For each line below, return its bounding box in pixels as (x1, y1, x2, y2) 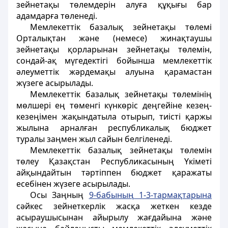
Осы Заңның (30, 189, 89, 201)
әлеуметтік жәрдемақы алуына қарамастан (16, 66, 212, 77)
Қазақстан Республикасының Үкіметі (49, 156, 212, 167)
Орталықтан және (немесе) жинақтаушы (16, 33, 212, 44)
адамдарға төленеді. (16, 10, 97, 21)
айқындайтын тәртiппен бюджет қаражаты (16, 167, 212, 178)
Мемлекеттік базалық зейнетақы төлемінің (30, 89, 212, 100)
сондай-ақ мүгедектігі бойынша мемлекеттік (16, 55, 212, 66)
